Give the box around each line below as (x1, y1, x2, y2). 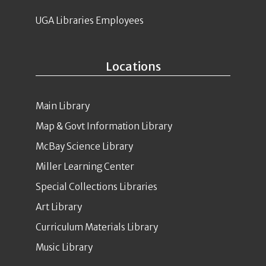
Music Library (36, 241, 93, 253)
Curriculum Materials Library (36, 221, 158, 233)
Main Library (36, 100, 90, 112)
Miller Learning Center (36, 160, 134, 172)
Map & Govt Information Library (36, 120, 172, 132)
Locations (105, 58, 161, 74)
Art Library (36, 201, 82, 213)
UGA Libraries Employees (36, 14, 144, 26)
